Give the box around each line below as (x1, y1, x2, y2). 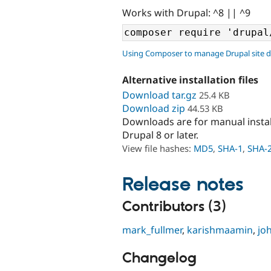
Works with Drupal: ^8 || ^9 (122, 5, 250, 19)
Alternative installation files (122, 73, 258, 87)
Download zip (122, 101, 185, 115)
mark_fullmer (122, 223, 182, 237)
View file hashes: (122, 142, 194, 154)
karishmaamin (187, 223, 253, 237)
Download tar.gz (122, 88, 197, 102)
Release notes (122, 172, 244, 197)
